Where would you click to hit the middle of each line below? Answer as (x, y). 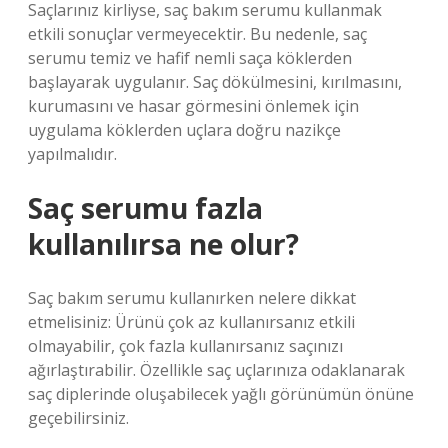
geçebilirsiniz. (78, 418)
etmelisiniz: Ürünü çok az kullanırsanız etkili (191, 322)
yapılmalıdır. (72, 154)
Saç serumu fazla (145, 208)
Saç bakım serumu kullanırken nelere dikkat (192, 298)
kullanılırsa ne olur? (163, 244)
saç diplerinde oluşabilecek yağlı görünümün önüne (221, 394)
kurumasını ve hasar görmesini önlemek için (193, 106)
